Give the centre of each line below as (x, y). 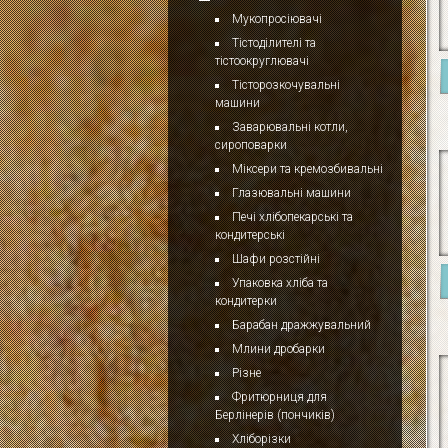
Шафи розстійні (276, 259)
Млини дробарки (278, 349)
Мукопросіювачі (277, 19)
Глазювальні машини (291, 193)
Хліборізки (261, 439)
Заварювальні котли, (290, 127)
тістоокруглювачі (262, 61)
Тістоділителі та (274, 43)
